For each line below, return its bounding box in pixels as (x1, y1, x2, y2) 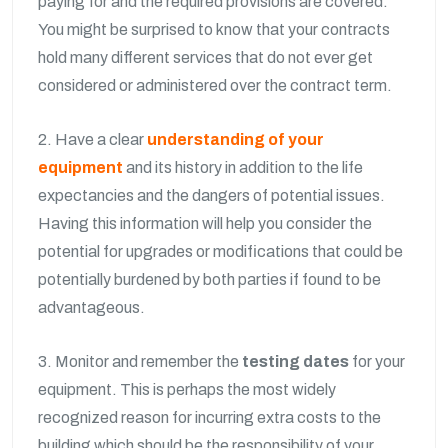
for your (349, 353, 405, 370)
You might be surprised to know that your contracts (38, 21, 390, 38)
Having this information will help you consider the (38, 215, 372, 232)
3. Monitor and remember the (38, 353, 242, 370)
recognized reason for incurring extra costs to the (38, 409, 381, 426)
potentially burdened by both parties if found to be (38, 271, 381, 288)
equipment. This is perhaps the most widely (38, 381, 336, 398)
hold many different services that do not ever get (38, 49, 373, 66)
